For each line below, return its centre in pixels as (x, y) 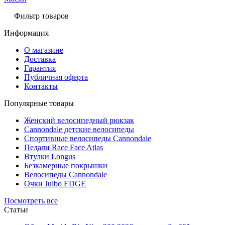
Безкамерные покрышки (66, 165)
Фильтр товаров (41, 16)
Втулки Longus (50, 156)
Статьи (16, 209)
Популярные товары (39, 103)
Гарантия (40, 68)
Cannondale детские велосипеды (79, 129)
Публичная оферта (56, 77)
